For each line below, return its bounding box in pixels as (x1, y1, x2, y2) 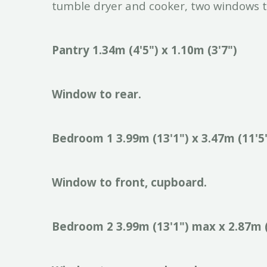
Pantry (52, 42, 89, 57)
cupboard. (151, 174, 207, 190)
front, (115, 174, 148, 190)
